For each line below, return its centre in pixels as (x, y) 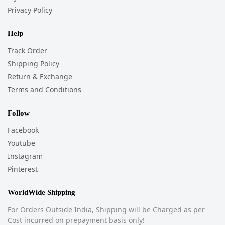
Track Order (27, 50)
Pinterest (23, 169)
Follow (19, 113)
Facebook (23, 130)
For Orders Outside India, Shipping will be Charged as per (106, 209)
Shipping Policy (33, 63)
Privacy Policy (30, 10)
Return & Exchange (40, 76)
